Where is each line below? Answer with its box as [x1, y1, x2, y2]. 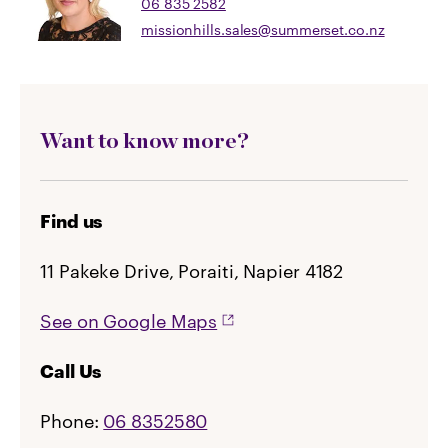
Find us [40, 210, 103, 233]
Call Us [40, 360, 102, 383]
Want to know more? [40, 127, 249, 154]
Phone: [40, 410, 99, 433]
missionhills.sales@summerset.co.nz [141, 21, 385, 39]
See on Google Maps [40, 310, 218, 333]
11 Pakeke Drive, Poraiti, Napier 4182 [40, 260, 344, 283]
